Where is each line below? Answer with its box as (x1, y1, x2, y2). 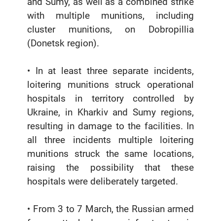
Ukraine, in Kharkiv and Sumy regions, (27, 107, 194, 118)
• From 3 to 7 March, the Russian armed (27, 203, 194, 215)
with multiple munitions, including (27, 10, 194, 22)
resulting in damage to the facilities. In (27, 120, 194, 132)
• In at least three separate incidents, (27, 65, 194, 77)
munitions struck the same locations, (27, 148, 194, 160)
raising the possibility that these (27, 162, 194, 174)
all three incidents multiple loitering (27, 134, 194, 146)
